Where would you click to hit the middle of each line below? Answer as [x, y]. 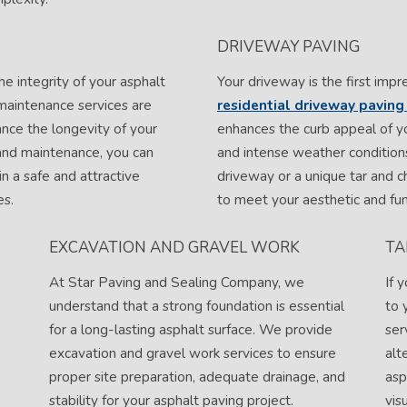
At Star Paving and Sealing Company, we [176, 283]
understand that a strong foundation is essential [196, 306]
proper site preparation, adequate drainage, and [197, 377]
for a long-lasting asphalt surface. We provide [190, 330]
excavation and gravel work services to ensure [192, 353]
